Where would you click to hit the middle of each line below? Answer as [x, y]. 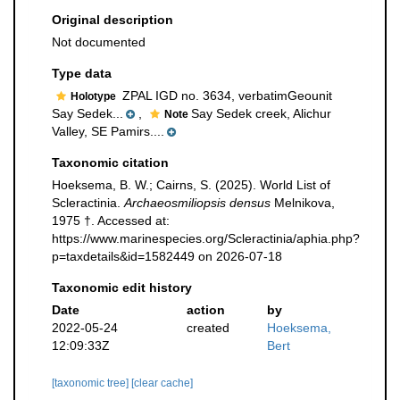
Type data [82, 73]
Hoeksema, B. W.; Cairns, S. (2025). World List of [191, 185]
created [208, 328]
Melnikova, [303, 203]
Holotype [95, 96]
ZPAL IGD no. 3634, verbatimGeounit [225, 96]
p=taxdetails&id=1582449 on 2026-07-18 [167, 256]
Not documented [99, 42]
